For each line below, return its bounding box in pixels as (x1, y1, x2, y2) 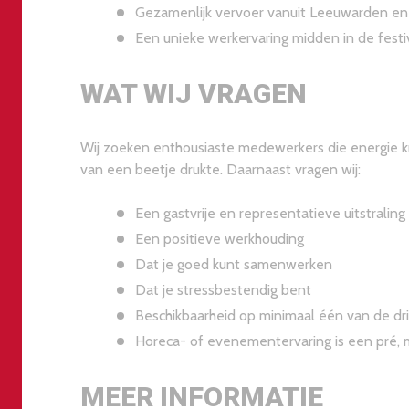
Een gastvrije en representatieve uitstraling (135, 204, 405, 223)
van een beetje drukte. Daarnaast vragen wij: (80, 161, 361, 179)
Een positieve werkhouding (135, 230, 304, 248)
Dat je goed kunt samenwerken (135, 256, 332, 274)
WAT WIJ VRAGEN (80, 78, 307, 110)
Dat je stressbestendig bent (135, 281, 311, 299)
